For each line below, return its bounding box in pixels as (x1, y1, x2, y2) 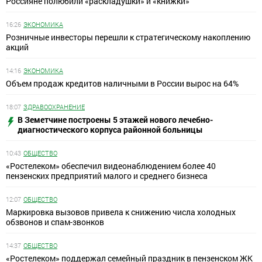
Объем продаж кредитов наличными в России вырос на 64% (6, 78, 239, 89)
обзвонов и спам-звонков (6, 216, 104, 228)
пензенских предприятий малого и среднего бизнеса (6, 170, 208, 182)
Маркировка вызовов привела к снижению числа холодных (6, 206, 236, 218)
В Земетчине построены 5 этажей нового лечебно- (18, 114, 213, 126)
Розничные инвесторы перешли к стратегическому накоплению (6, 32, 250, 43)
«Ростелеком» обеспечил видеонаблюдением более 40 (6, 160, 216, 172)
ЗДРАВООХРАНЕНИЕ (23, 102, 85, 112)
